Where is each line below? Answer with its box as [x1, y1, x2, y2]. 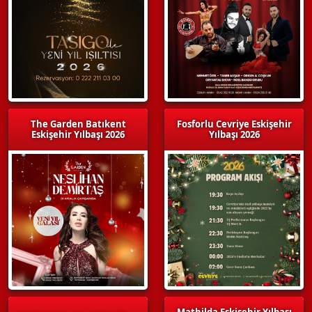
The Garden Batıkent [30, 117, 126, 130]
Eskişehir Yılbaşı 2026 [31, 127, 125, 141]
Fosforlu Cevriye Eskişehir [176, 117, 292, 130]
